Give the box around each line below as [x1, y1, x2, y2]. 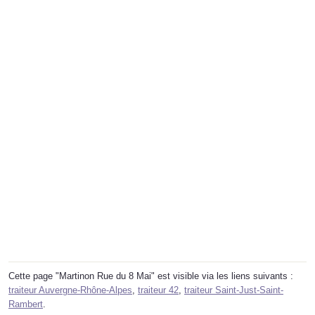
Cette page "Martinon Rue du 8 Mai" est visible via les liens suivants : [8, 270, 293, 281]
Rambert [8, 298, 43, 309]
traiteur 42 [138, 284, 179, 295]
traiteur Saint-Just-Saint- [184, 284, 283, 295]
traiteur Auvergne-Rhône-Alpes [8, 284, 132, 295]
